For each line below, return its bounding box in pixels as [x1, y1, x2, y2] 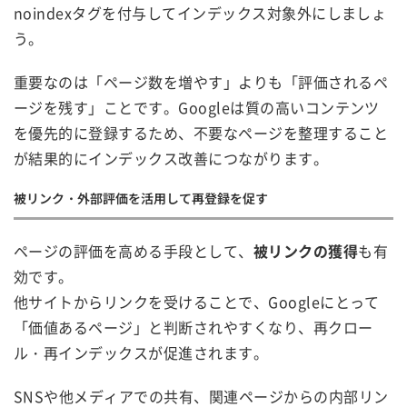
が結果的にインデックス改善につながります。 [14, 146, 329, 169]
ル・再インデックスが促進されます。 [14, 341, 269, 363]
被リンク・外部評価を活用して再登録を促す [14, 188, 268, 207]
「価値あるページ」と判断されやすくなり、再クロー [14, 315, 373, 338]
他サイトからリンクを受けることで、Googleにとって [14, 290, 380, 313]
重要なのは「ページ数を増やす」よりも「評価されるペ [14, 70, 388, 93]
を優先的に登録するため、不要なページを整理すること [14, 121, 388, 144]
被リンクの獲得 [253, 239, 359, 262]
